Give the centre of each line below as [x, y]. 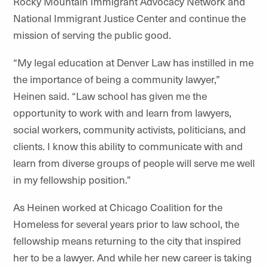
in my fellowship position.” [72, 179]
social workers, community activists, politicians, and [130, 129]
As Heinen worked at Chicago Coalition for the [118, 207]
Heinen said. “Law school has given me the [110, 96]
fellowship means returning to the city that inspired [127, 240]
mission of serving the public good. [92, 35]
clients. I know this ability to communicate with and [128, 146]
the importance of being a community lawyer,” [117, 79]
